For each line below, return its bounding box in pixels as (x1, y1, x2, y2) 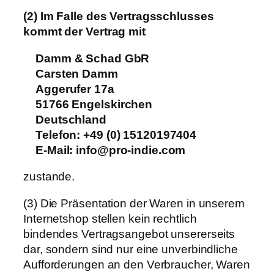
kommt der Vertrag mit (23, 25, 146, 39)
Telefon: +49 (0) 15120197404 (35, 128, 197, 141)
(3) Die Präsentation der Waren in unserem (23, 196, 245, 210)
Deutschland (35, 113, 106, 126)
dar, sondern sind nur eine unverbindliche (23, 242, 238, 256)
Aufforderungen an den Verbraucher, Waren (23, 257, 250, 271)
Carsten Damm (35, 67, 118, 80)
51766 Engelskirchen (35, 97, 153, 111)
